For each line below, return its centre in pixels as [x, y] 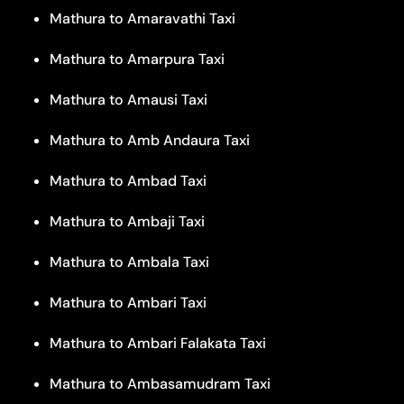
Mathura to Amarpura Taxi [137, 59]
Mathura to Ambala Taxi [129, 262]
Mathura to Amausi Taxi [129, 99]
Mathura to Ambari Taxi [128, 302]
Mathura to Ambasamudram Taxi [160, 383]
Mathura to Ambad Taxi [128, 180]
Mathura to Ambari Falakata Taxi [158, 343]
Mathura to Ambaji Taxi [127, 221]
